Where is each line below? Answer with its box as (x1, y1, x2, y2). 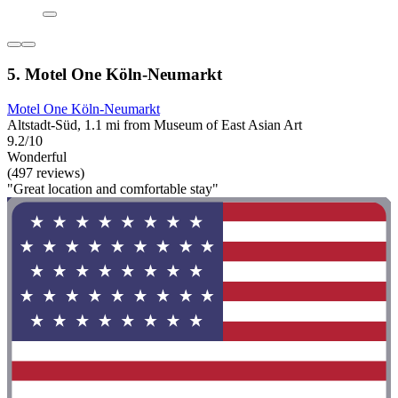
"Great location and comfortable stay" (7, 180, 219, 196)
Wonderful (7, 148, 67, 164)
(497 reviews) (7, 164, 84, 180)
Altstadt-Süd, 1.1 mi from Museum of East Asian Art (7, 116, 302, 132)
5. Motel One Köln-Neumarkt (7, 65, 222, 84)
